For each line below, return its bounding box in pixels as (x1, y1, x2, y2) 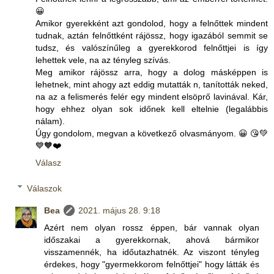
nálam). (35, 116, 65, 127)
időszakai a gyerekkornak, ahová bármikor (44, 234, 259, 245)
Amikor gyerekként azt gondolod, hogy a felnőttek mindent (35, 18, 268, 29)
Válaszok (27, 183, 62, 193)
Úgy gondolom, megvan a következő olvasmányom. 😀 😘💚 (35, 128, 268, 139)
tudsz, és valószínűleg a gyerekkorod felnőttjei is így (35, 43, 268, 53)
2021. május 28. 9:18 (78, 205, 161, 215)
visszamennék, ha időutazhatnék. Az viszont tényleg (44, 246, 259, 257)
